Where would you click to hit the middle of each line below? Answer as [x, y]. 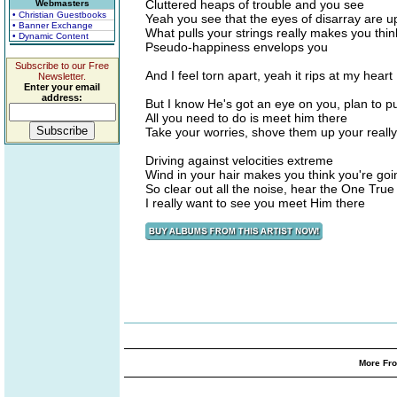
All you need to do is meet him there [246, 118]
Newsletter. [62, 76]
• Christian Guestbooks [59, 15]
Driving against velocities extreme [239, 160]
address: [62, 97]
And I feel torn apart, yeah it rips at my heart [269, 75]
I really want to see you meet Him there [255, 203]
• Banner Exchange [53, 25]
